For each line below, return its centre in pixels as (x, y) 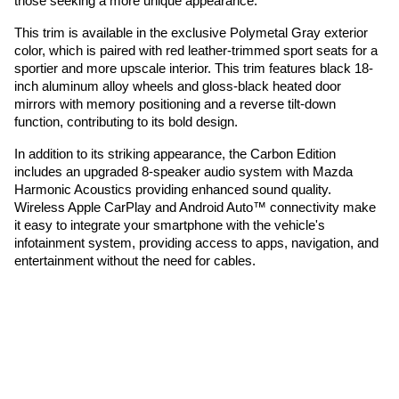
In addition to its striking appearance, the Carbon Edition (175, 155)
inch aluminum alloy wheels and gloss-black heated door (178, 87)
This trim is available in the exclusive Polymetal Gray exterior (191, 33)
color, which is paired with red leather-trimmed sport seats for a (196, 51)
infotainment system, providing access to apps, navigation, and (196, 244)
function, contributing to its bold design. (126, 122)
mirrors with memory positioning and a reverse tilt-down (175, 105)
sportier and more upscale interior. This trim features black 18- (194, 69)
